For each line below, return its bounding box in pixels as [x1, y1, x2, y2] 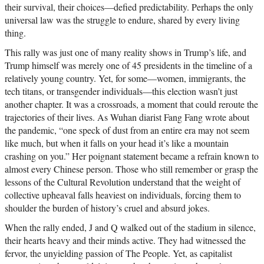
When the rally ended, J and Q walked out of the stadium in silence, [5, 221, 256, 234]
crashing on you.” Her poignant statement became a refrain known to [5, 150, 259, 163]
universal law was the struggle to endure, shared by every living [5, 14, 240, 27]
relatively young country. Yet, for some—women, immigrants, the [5, 72, 246, 85]
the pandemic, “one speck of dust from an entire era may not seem [5, 124, 249, 137]
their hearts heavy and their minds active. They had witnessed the [5, 234, 246, 247]
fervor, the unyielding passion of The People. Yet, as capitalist [5, 247, 232, 260]
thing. [5, 27, 26, 39]
